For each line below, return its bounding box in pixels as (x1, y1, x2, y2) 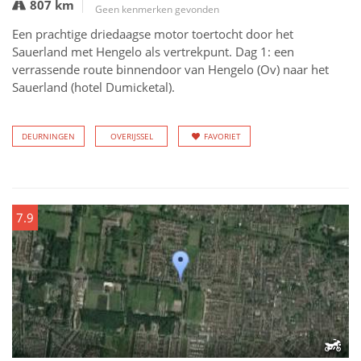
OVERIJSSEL (110, 131, 153, 142)
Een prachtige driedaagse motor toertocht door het (12, 26, 293, 42)
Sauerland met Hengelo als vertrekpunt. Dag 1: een (12, 44, 294, 60)
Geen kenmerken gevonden (95, 2, 219, 16)
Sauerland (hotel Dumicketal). (12, 79, 175, 95)
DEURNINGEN (22, 131, 75, 142)
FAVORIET (204, 131, 241, 142)
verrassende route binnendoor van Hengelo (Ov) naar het (12, 61, 329, 77)
